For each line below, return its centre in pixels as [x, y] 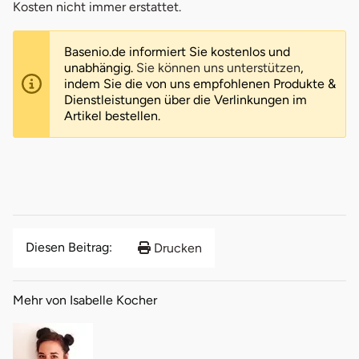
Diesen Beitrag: [69, 247]
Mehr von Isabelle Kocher [85, 300]
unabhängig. [100, 67]
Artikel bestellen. [112, 115]
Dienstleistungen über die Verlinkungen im [186, 99]
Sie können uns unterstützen [218, 67]
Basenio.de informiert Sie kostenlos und [177, 51]
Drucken [176, 248]
